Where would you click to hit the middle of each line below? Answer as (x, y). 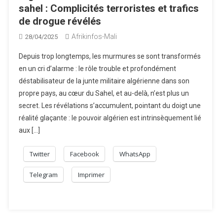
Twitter (40, 154)
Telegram (44, 174)
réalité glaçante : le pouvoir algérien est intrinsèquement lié (110, 118)
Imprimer (92, 174)
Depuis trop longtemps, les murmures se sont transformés (110, 56)
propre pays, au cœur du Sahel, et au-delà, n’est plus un (104, 93)
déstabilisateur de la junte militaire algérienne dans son (104, 81)
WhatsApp (135, 154)
